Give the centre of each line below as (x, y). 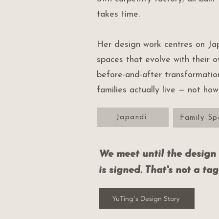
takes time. (118, 14)
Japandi (131, 117)
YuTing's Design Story (146, 198)
